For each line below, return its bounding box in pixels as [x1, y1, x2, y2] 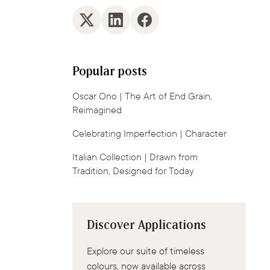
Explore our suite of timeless [87, 245, 204, 257]
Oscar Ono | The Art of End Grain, [72, 90, 212, 102]
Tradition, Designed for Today [72, 165, 194, 177]
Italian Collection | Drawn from [72, 151, 198, 163]
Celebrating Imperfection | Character [72, 127, 227, 139]
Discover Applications [87, 219, 206, 231]
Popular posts [72, 65, 147, 78]
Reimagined [72, 104, 122, 116]
